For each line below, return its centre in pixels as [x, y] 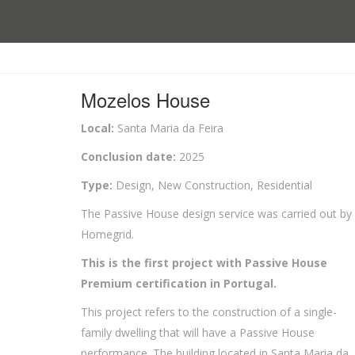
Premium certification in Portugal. [179, 283]
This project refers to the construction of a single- [209, 312]
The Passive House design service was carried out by [216, 214]
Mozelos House [145, 99]
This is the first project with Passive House [204, 263]
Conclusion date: [128, 157]
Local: [97, 128]
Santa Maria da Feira [169, 128]
